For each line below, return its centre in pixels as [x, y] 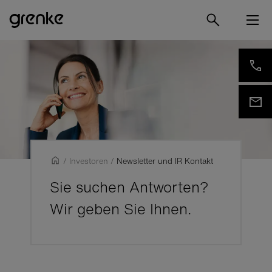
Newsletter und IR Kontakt [165, 161]
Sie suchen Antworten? [130, 187]
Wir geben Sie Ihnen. [121, 209]
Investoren [89, 161]
